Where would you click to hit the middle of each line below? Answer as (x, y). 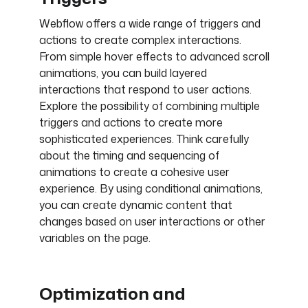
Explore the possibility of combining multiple (149, 106)
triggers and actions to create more (131, 123)
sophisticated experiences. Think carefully (144, 139)
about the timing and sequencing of (129, 156)
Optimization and (112, 294)
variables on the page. (95, 238)
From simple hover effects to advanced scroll (154, 57)
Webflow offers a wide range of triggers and (150, 24)
